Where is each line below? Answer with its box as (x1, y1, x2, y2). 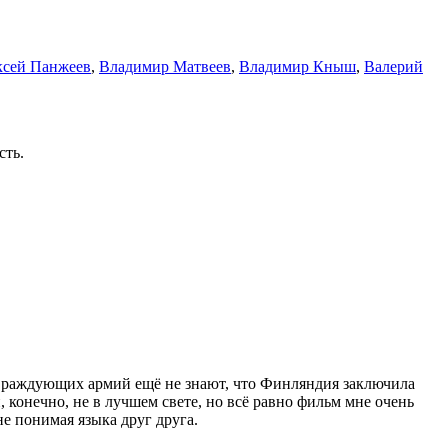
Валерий (364, 57, 423, 75)
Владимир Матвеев (99, 57, 231, 75)
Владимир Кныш (239, 57, 356, 75)
